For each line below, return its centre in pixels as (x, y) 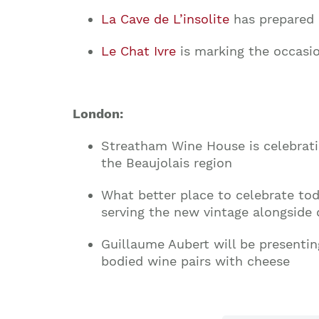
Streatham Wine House (173, 145)
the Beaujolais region (167, 162)
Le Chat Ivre (138, 51)
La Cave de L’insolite (165, 19)
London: (98, 113)
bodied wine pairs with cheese (195, 261)
